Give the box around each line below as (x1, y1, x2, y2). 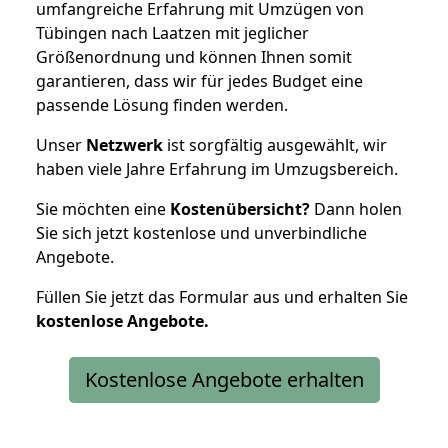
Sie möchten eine (36, 197, 170, 220)
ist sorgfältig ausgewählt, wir (163, 133, 387, 156)
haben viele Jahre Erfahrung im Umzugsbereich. (36, 157, 398, 180)
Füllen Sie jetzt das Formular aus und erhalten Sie (36, 285, 408, 308)
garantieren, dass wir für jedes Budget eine (36, 69, 363, 92)
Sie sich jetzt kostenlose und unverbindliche (36, 221, 367, 244)
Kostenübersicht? (170, 197, 310, 220)
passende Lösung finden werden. (36, 93, 288, 116)
